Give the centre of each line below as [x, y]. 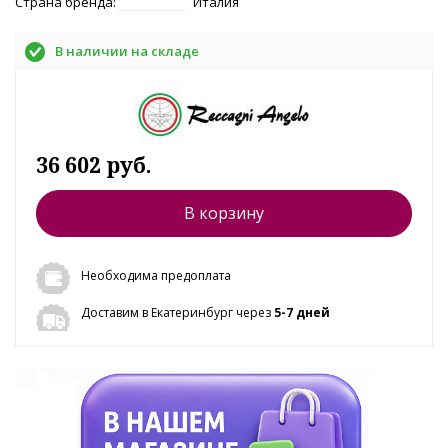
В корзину [224, 212]
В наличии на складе [127, 50]
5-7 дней [302, 312]
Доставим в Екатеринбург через [177, 312]
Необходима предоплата [156, 275]
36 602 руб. [94, 164]
